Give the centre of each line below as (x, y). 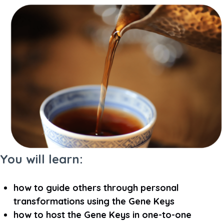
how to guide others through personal (96, 188)
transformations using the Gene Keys (94, 201)
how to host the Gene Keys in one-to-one (102, 215)
